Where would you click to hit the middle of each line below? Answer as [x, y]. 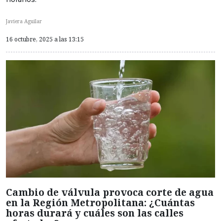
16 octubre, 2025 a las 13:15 [45, 39]
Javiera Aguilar [24, 21]
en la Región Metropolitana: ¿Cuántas [100, 203]
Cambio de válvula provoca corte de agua [110, 192]
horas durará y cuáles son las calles [95, 213]
